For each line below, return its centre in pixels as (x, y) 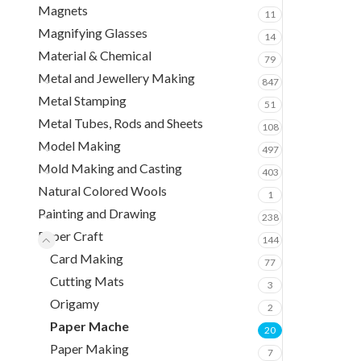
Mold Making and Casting (110, 168)
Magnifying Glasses (93, 33)
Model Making (79, 145)
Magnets (63, 10)
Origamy (75, 303)
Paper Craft (71, 236)
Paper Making (89, 349)
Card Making (87, 258)
